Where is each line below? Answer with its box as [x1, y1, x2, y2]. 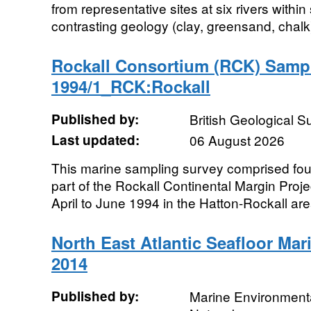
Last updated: [51, 131, 140, 149]
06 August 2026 [189, 131, 285, 149]
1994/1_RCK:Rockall [51, 74, 210, 98]
